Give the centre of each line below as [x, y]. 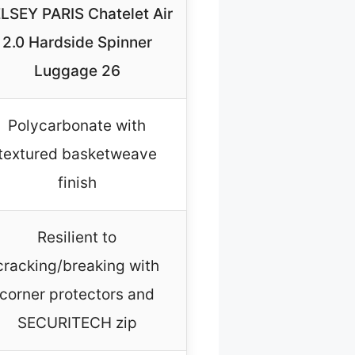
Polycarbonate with [77, 126]
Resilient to [77, 238]
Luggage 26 [77, 71]
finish [77, 183]
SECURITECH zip [77, 323]
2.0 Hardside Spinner [77, 43]
